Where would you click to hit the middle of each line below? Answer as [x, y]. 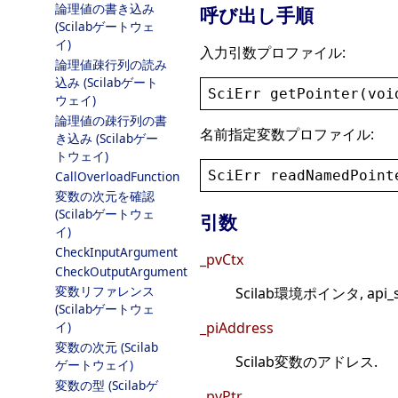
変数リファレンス [105, 291]
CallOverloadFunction [117, 176]
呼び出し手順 [257, 15]
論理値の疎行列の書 [111, 120]
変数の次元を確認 [105, 196]
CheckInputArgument [116, 252]
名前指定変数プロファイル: [287, 134]
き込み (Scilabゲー [107, 138]
